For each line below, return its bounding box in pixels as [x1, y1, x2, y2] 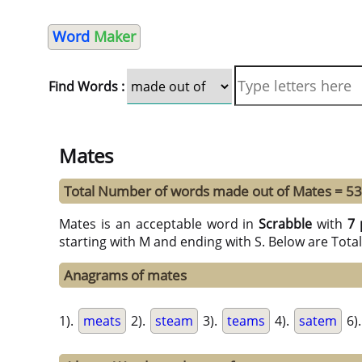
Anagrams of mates [64, 266, 187, 285]
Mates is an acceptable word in [59, 215, 259, 234]
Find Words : [48, 78, 124, 95]
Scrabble [259, 215, 313, 234]
